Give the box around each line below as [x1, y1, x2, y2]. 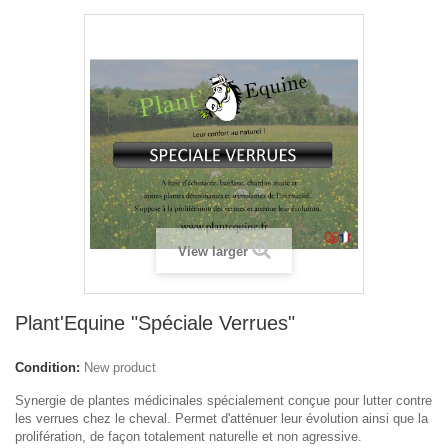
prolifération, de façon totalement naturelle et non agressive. [15, 429, 362, 445]
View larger [177, 244, 248, 260]
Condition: [15, 360, 80, 376]
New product [84, 360, 156, 376]
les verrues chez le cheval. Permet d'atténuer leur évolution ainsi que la [15, 411, 428, 427]
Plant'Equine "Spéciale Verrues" [15, 312, 295, 335]
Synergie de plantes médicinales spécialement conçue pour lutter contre [15, 393, 432, 409]
